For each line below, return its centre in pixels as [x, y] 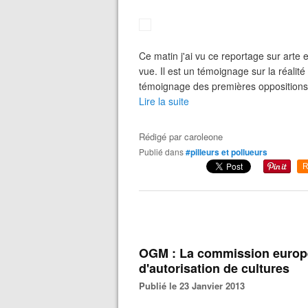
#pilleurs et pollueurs [227, 152]
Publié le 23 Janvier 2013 [195, 286]
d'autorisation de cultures [214, 268]
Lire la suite [164, 101]
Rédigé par [162, 136]
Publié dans [164, 152]
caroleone [203, 136]
